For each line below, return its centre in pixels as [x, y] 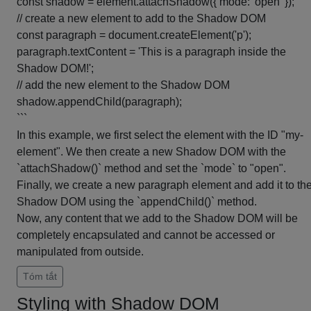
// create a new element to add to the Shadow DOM [141, 18]
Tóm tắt [40, 276]
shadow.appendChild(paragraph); [99, 102]
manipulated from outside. [80, 252]
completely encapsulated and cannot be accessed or [146, 235]
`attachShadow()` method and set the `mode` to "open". [151, 168]
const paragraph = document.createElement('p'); [134, 35]
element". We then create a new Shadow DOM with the [151, 152]
